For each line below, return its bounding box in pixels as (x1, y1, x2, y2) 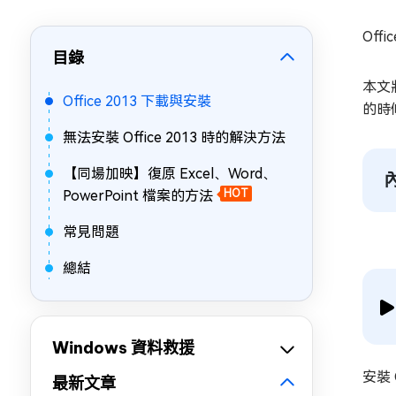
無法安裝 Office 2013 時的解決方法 (63, 129, 286, 146)
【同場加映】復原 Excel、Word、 (63, 165, 277, 182)
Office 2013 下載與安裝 (63, 93, 211, 110)
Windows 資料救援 (52, 338, 194, 358)
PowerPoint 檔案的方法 (63, 187, 213, 204)
